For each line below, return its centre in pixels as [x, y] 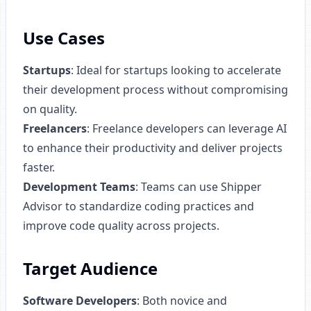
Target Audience [90, 268]
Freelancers [55, 128]
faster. [39, 167]
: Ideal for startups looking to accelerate [176, 70]
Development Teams [79, 187]
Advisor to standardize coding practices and [138, 206]
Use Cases [64, 38]
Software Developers [80, 301]
